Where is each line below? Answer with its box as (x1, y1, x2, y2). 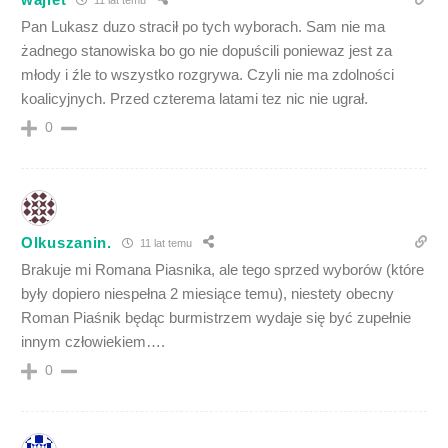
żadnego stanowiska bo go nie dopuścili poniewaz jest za (21, 42, 392, 60)
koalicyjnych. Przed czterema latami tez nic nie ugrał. (21, 90, 368, 108)
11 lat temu (136, 236, 192, 249)
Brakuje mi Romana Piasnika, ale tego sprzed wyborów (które (21, 261, 424, 279)
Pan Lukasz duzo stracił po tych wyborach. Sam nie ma (21, 18, 385, 36)
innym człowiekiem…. (21, 333, 165, 351)
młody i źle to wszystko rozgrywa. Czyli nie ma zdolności (21, 66, 394, 84)
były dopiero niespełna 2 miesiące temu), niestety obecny (21, 285, 394, 303)
